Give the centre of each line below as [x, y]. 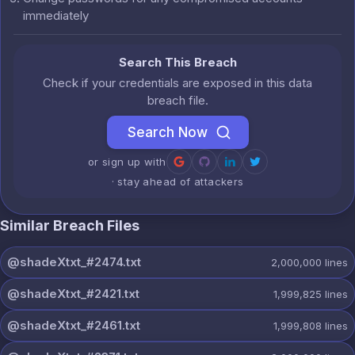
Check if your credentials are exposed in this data [177, 83]
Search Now [167, 132]
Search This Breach [177, 62]
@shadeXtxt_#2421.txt [73, 294]
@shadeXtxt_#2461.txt [74, 325]
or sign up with [127, 162]
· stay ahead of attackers [177, 181]
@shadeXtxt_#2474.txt [74, 262]
